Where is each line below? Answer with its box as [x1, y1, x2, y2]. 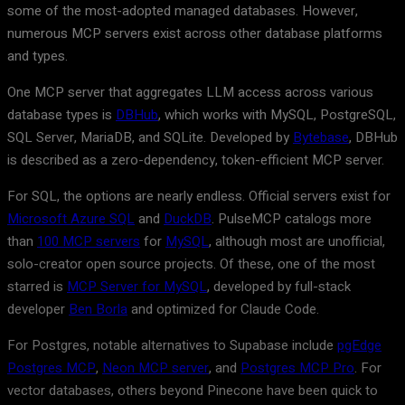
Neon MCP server [102, 357, 209, 378]
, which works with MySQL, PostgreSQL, [158, 104, 396, 125]
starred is [7, 276, 67, 297]
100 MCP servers [37, 231, 140, 251]
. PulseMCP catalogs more [212, 208, 372, 229]
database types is [7, 104, 116, 125]
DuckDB [164, 208, 212, 229]
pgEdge [337, 334, 381, 355]
